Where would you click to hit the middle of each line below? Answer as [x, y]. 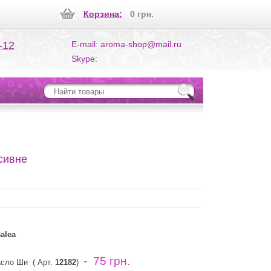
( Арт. [41, 262]
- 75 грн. [107, 261]
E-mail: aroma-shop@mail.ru [126, 44]
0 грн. [142, 14]
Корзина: [103, 14]
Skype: [84, 59]
